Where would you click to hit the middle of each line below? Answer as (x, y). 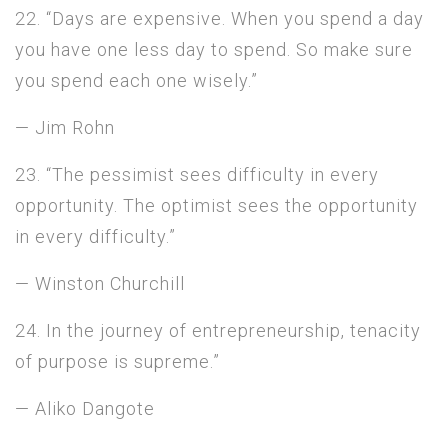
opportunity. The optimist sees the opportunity (216, 205)
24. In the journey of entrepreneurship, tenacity (218, 330)
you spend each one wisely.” (136, 80)
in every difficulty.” (95, 236)
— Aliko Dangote (85, 408)
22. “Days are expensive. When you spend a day (219, 18)
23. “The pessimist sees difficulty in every (197, 174)
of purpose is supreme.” (117, 361)
